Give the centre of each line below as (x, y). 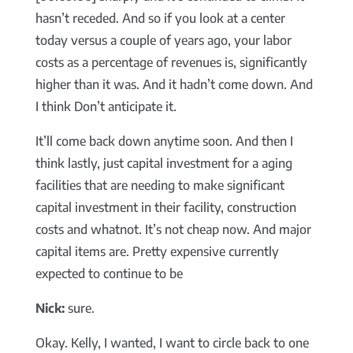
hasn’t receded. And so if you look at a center (160, 19)
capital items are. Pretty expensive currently (157, 252)
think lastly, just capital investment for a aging (163, 163)
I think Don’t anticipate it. (106, 107)
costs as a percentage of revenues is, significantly (171, 63)
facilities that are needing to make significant (160, 186)
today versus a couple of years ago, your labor (163, 41)
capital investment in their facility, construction (165, 208)
